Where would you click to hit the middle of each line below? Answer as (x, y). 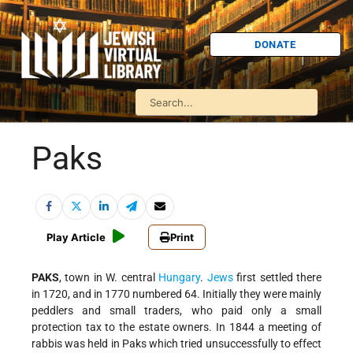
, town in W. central (109, 278)
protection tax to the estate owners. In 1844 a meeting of (176, 327)
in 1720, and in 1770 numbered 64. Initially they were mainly (176, 294)
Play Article (76, 238)
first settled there (277, 278)
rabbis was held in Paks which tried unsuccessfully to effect (176, 344)
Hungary (180, 278)
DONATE (275, 44)
